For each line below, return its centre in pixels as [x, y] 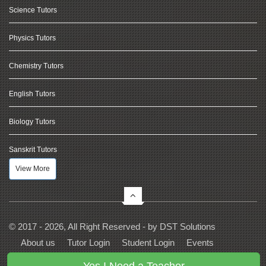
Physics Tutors [32, 38]
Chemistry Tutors [36, 66]
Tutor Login [88, 243]
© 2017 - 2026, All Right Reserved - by [84, 227]
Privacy [91, 259]
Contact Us [43, 259]
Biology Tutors [32, 122]
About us [38, 243]
